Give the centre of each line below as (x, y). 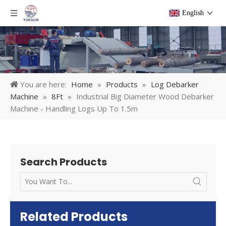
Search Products (64, 162)
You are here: (43, 84)
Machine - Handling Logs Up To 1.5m (74, 109)
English (193, 13)
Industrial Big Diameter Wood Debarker (145, 97)
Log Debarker (175, 84)
